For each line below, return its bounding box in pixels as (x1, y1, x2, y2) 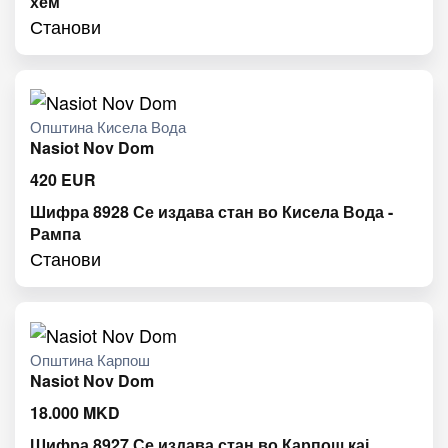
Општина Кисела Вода (30, 116, 186, 138)
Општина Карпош (30, 348, 150, 370)
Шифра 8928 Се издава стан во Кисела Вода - (30, 200, 393, 224)
